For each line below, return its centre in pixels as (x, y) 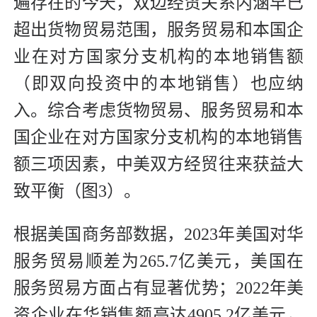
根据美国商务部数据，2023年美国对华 (158, 235)
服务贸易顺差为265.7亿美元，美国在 (158, 261)
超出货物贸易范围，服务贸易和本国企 (158, 30)
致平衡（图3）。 (77, 191)
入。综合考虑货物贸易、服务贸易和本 (158, 111)
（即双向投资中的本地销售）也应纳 (158, 84)
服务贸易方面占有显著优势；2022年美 (158, 288)
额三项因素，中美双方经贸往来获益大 (158, 165)
